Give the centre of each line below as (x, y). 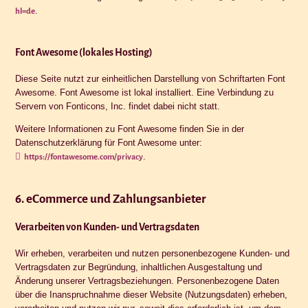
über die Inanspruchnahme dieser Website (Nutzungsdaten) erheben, (152, 294)
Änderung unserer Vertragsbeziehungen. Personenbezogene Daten (147, 280)
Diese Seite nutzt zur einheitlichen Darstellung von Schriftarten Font (151, 78)
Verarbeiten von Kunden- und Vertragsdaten (108, 227)
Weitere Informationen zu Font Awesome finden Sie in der (130, 129)
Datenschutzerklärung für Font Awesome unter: (109, 142)
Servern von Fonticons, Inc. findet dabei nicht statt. (118, 106)
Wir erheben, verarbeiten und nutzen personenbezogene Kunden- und (153, 253)
